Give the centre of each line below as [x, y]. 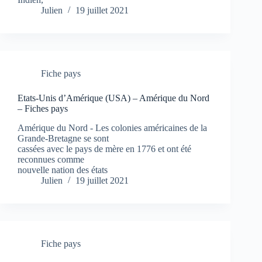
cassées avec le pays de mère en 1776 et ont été [104, 149]
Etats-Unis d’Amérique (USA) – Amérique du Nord [113, 98]
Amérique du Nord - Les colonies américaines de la [112, 128]
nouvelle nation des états [63, 170]
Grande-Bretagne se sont [63, 139]
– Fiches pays [43, 109]
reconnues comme [51, 160]
